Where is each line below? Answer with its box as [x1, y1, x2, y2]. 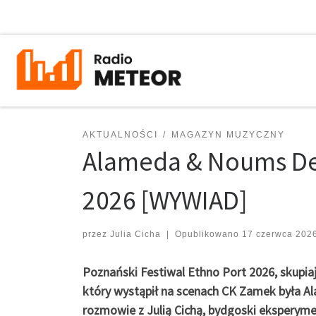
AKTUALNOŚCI [83, 129, 158, 140]
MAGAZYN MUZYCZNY [171, 129, 285, 140]
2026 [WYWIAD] [83, 183, 248, 217]
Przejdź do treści [19, 13, 92, 27]
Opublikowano [174, 229, 242, 239]
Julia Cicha [110, 229, 161, 239]
